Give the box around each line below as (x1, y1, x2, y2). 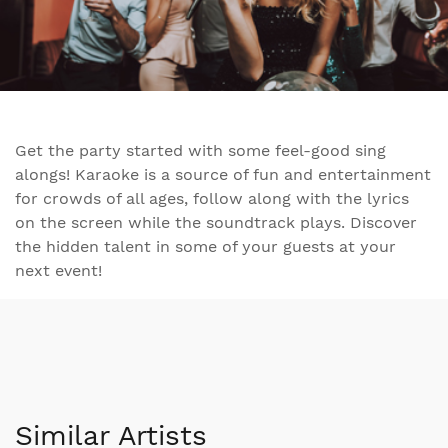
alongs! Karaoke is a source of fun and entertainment (15, 164, 431, 184)
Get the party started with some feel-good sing (15, 140, 386, 160)
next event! (15, 260, 102, 280)
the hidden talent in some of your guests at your (15, 236, 396, 256)
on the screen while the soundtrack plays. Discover (15, 212, 417, 232)
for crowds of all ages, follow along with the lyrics (15, 188, 409, 208)
